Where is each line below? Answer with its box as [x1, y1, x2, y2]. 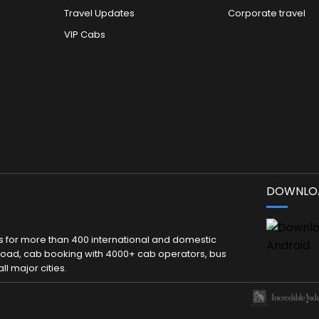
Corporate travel [227, 6, 305, 20]
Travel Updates [64, 6, 135, 20]
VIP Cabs [64, 27, 106, 41]
